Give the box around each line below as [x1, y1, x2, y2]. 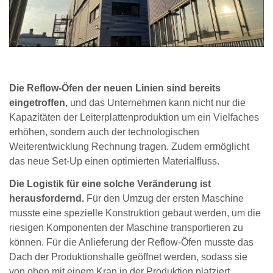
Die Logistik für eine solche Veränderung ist [9, 179, 211, 190]
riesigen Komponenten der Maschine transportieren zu [9, 222, 243, 233]
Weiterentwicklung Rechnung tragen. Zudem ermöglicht [9, 141, 249, 152]
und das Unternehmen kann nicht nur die [68, 97, 246, 108]
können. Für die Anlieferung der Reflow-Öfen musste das [9, 237, 253, 248]
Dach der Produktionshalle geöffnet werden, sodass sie [9, 252, 247, 263]
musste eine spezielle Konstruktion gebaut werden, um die [9, 208, 261, 219]
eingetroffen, [9, 97, 68, 108]
